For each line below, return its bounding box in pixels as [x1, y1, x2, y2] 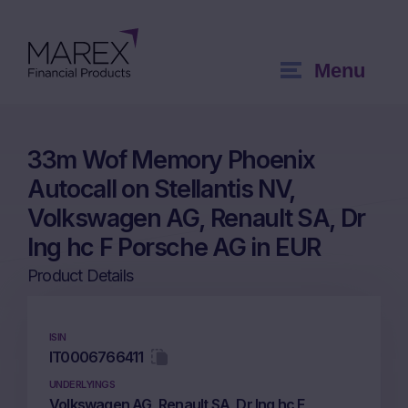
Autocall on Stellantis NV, [27, 174, 295, 204]
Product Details [27, 266, 133, 285]
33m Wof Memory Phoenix [27, 145, 315, 175]
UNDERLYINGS [49, 378, 115, 391]
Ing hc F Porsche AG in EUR [27, 232, 321, 262]
